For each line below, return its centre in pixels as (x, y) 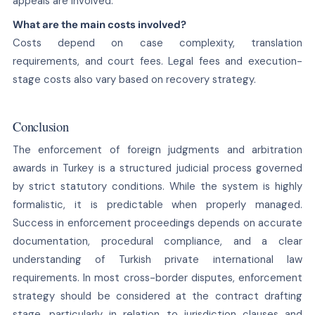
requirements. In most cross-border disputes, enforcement (157, 277)
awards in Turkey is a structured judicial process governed (157, 168)
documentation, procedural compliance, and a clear (157, 241)
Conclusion (40, 126)
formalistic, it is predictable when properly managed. (157, 204)
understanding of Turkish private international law (157, 259)
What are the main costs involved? (99, 24)
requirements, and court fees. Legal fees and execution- (157, 61)
